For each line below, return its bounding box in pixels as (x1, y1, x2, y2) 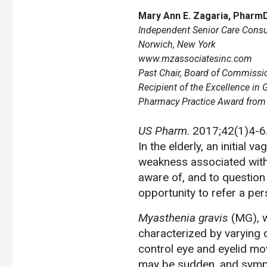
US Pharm (138, 123, 187, 138)
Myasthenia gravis (138, 210, 228, 225)
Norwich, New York (138, 38, 216, 50)
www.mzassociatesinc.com (138, 52, 252, 64)
